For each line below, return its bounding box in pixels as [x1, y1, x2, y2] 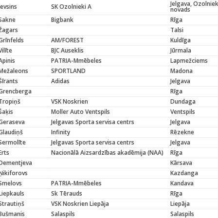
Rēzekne [170, 128, 194, 136]
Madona [170, 67, 193, 75]
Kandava [170, 179, 194, 187]
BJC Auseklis [51, 46, 84, 54]
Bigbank [51, 16, 73, 24]
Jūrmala [170, 46, 191, 54]
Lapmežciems [170, 56, 208, 65]
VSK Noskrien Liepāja [51, 200, 109, 208]
